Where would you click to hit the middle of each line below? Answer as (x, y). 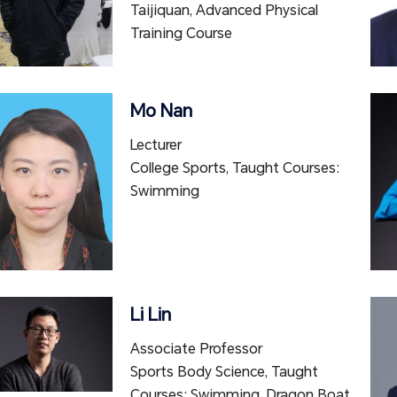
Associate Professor (196, 349)
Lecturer (156, 145)
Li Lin (151, 315)
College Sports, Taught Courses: (235, 168)
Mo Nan (161, 111)
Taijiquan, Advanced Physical (224, 10)
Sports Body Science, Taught (224, 372)
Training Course (181, 33)
